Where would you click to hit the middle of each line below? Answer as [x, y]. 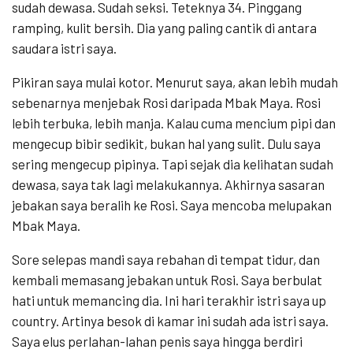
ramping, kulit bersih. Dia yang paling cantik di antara [164, 28]
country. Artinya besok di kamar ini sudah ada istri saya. [170, 321]
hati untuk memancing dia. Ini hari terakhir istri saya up [169, 301]
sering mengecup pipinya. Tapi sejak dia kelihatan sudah [173, 164]
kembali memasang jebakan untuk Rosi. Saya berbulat [167, 280]
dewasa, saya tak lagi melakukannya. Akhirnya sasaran [168, 185]
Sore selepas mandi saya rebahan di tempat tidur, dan [166, 260]
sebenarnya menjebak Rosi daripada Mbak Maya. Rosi [166, 103]
